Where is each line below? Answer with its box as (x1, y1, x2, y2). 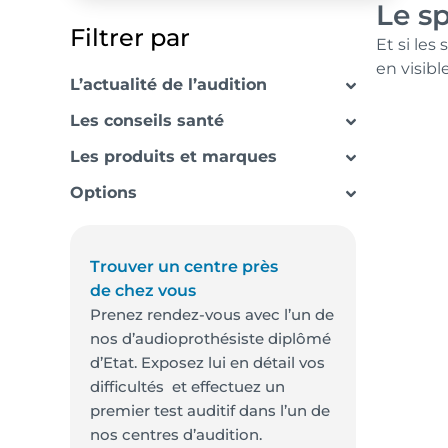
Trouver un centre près (90, 257, 278, 276)
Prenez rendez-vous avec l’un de (90, 305, 334, 324)
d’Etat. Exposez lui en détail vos (90, 353, 325, 372)
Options (70, 183, 137, 202)
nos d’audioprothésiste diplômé (90, 329, 331, 348)
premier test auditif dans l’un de (90, 401, 330, 420)
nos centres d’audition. (90, 425, 262, 444)
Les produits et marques (70, 147, 277, 166)
